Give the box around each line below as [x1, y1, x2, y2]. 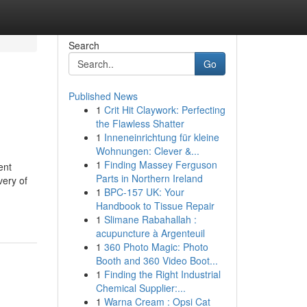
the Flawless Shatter [95, 116, 184, 130]
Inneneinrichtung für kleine [103, 130, 219, 144]
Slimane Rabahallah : [103, 212, 197, 226]
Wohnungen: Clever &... [95, 144, 199, 158]
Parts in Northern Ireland [95, 171, 203, 185]
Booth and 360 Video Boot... [95, 254, 218, 267]
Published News [68, 89, 138, 103]
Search [68, 38, 99, 52]
